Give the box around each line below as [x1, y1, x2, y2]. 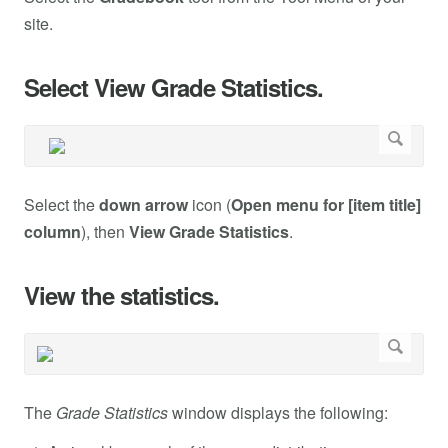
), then [81, 220, 129, 244]
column [24, 220, 81, 244]
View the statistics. [24, 278, 219, 313]
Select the [24, 193, 99, 217]
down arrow [99, 193, 188, 217]
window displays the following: [168, 401, 388, 425]
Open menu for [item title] [231, 193, 421, 217]
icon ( [188, 193, 231, 217]
